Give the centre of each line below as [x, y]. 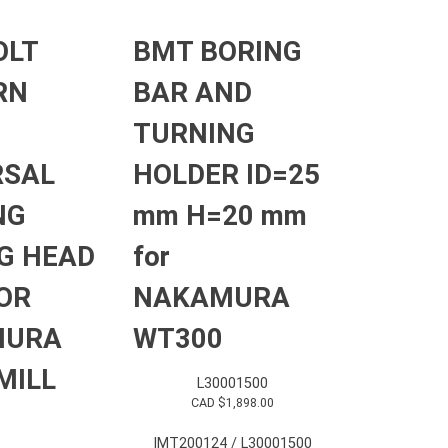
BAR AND [192, 93]
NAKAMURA [211, 298]
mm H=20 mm [220, 216]
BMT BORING [217, 52]
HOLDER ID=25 [226, 175]
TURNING [194, 134]
